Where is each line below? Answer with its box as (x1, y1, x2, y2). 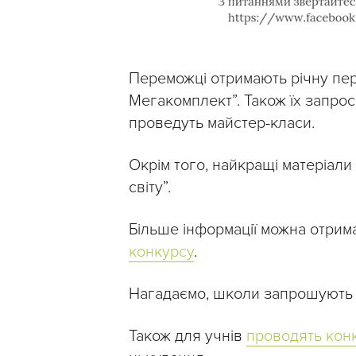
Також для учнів (129, 327, 246, 346)
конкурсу (129, 242, 194, 262)
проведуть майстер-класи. (129, 114, 315, 133)
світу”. (129, 178, 171, 198)
